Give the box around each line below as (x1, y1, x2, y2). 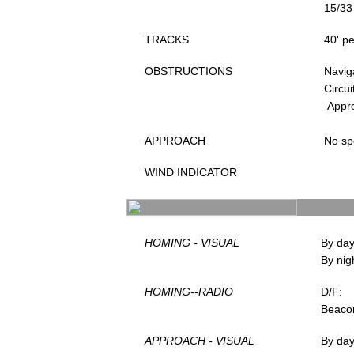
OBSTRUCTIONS (145, 65, 232, 77)
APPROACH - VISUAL (145, 334, 254, 347)
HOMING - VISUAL (145, 236, 239, 249)
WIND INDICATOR (145, 166, 237, 179)
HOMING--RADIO (145, 285, 233, 298)
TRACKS (145, 33, 189, 46)
